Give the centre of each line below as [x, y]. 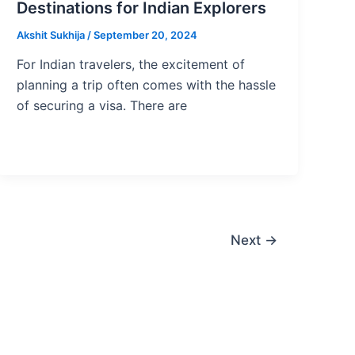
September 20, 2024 [146, 34]
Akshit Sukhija [52, 34]
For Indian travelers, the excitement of [131, 65]
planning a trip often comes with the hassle [147, 85]
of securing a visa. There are [102, 106]
